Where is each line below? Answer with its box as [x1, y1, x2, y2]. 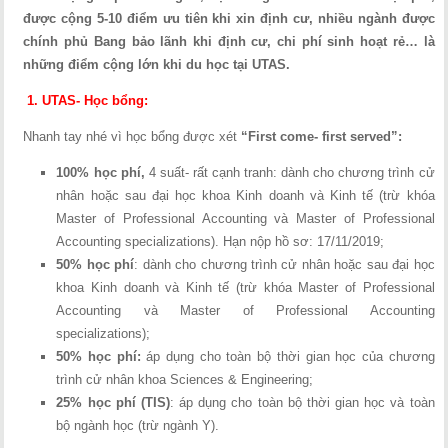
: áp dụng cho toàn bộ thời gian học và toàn [169, 395, 435, 410]
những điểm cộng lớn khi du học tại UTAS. [23, 57, 291, 72]
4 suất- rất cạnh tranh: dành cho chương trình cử [144, 165, 435, 180]
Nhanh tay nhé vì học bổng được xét [23, 129, 242, 144]
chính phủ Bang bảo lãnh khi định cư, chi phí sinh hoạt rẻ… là [23, 34, 435, 49]
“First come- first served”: [241, 129, 403, 144]
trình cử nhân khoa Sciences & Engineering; [56, 372, 314, 387]
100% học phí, [56, 165, 145, 180]
